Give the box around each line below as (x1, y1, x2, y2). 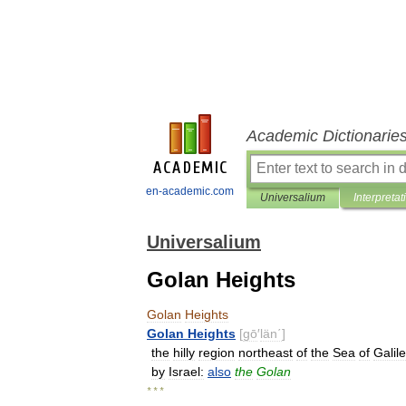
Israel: (169, 364, 204, 379)
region (198, 345, 235, 360)
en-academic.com (146, 185, 234, 198)
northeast (238, 345, 293, 360)
